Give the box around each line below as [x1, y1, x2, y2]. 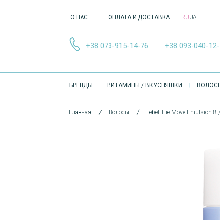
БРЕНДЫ [69, 82, 93, 89]
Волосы [109, 109, 129, 116]
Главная [69, 109, 91, 116]
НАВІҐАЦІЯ [69, 87, 113, 98]
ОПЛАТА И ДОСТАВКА [108, 14, 170, 21]
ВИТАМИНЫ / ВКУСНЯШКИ [107, 82, 183, 89]
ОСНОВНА [69, 74, 110, 84]
